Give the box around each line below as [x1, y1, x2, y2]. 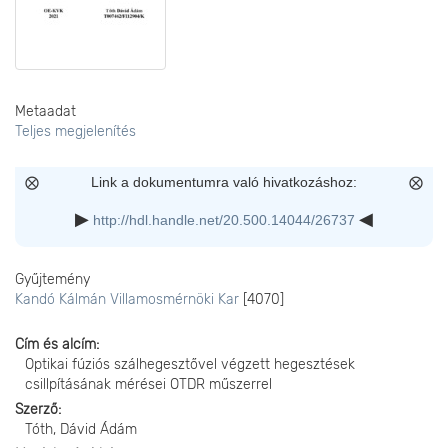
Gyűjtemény [15, 271, 90, 288]
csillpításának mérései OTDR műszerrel [25, 376, 272, 393]
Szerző [15, 401, 58, 418]
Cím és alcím [15, 336, 96, 353]
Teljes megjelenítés [15, 123, 136, 140]
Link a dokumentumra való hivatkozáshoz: [91, 174, 357, 190]
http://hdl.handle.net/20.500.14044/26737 [93, 212, 355, 228]
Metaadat [15, 103, 76, 120]
